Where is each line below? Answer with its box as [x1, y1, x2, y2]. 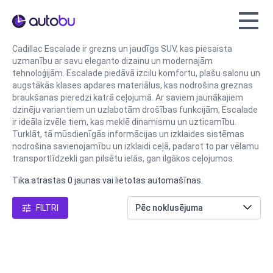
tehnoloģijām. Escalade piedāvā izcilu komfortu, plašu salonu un [12, 68, 260, 79]
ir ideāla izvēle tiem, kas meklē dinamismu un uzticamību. [12, 117, 236, 127]
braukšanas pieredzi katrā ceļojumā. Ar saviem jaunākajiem [12, 93, 243, 103]
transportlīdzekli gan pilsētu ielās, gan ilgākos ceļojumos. [12, 154, 235, 164]
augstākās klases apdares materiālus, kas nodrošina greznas [12, 80, 253, 91]
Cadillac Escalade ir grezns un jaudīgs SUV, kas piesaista [12, 44, 232, 54]
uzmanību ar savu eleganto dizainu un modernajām [12, 56, 213, 66]
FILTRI [36, 203, 58, 213]
